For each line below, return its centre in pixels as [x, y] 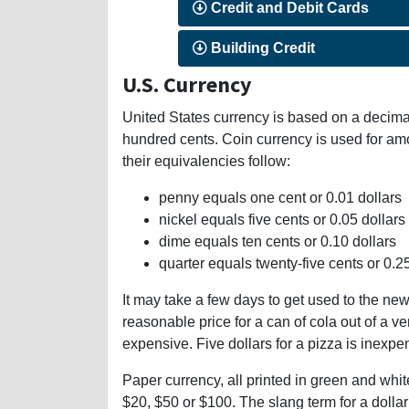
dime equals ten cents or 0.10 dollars [278, 242]
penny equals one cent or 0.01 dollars [280, 198]
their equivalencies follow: [206, 162]
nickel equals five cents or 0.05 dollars [282, 220]
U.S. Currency [187, 85]
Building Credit [262, 48]
